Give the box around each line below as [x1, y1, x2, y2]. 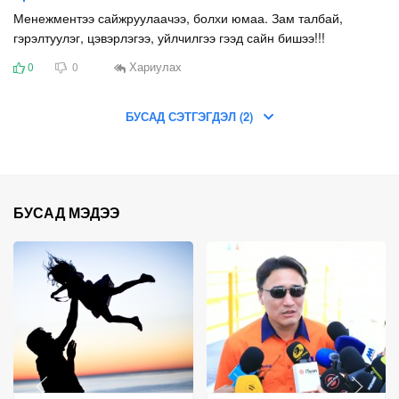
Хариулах [126, 58, 183, 76]
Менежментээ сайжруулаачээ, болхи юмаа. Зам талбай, [13, 8, 343, 27]
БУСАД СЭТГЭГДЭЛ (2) [126, 107, 264, 125]
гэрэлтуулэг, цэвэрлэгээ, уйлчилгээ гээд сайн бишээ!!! [13, 28, 325, 46]
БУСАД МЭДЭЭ [13, 201, 119, 223]
